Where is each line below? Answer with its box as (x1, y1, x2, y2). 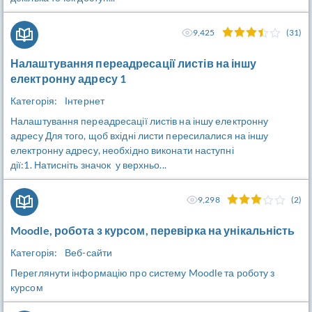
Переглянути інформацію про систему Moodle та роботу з (10, 267, 275, 279)
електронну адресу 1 (10, 72, 127, 85)
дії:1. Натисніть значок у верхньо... (10, 159, 166, 171)
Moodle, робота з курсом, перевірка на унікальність (10, 224, 295, 237)
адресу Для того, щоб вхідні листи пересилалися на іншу (10, 130, 269, 141)
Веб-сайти (65, 247, 113, 258)
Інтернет (65, 95, 104, 107)
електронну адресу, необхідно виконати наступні (10, 144, 234, 156)
